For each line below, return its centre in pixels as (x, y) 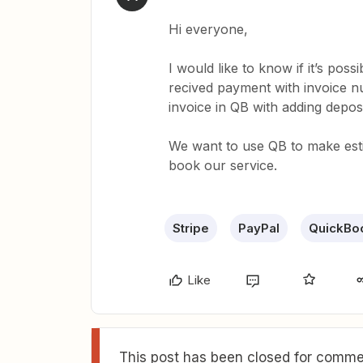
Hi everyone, (208, 29)
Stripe (191, 228)
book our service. (225, 165)
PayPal (259, 228)
